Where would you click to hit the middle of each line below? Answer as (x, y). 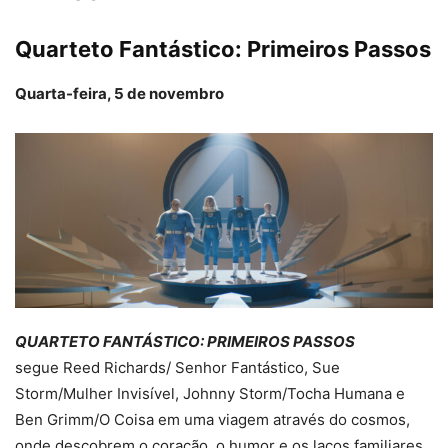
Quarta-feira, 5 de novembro (119, 94)
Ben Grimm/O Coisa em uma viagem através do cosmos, (212, 419)
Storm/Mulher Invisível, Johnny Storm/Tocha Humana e (210, 393)
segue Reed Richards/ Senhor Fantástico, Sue (177, 367)
